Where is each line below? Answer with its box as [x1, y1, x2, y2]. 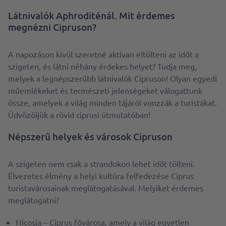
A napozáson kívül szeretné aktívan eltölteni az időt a [8, 49, 199, 60]
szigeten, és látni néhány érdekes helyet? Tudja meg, [8, 61, 197, 72]
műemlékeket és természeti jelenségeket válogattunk [8, 85, 202, 96]
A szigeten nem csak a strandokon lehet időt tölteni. [8, 158, 195, 169]
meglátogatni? [8, 195, 59, 205]
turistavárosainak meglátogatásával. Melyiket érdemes [8, 183, 203, 193]
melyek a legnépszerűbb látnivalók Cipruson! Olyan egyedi [8, 73, 217, 84]
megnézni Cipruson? [8, 21, 96, 34]
